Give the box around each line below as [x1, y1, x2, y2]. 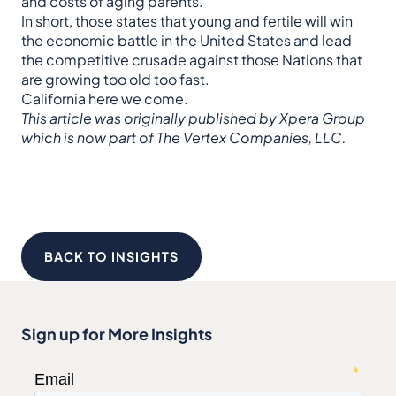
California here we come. [21, 89, 188, 109]
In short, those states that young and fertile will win [21, 11, 353, 31]
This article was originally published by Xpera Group [21, 109, 365, 128]
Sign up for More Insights [21, 324, 212, 345]
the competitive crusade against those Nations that [21, 50, 362, 70]
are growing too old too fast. [21, 70, 209, 89]
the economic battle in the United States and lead [21, 31, 352, 50]
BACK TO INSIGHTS [44, 248, 179, 265]
